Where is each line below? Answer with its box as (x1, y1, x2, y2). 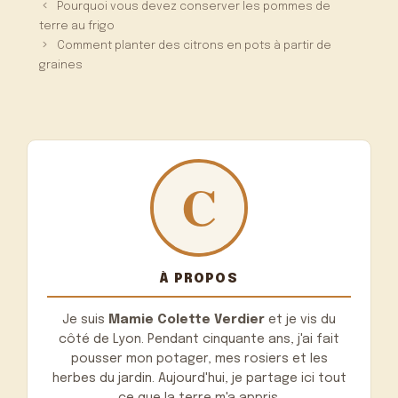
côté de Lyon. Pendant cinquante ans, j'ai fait (59, 333, 339, 346)
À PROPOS (160, 271, 238, 285)
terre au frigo (39, 20, 115, 32)
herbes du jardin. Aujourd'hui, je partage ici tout (52, 372, 346, 386)
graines (39, 59, 84, 71)
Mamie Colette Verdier (108, 314, 265, 327)
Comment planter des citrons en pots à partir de (57, 39, 332, 52)
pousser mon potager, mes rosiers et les (70, 353, 328, 366)
